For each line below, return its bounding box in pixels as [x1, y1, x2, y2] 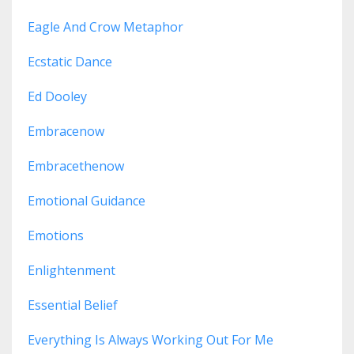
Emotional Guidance [28, 192, 145, 210]
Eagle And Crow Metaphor [28, 18, 183, 36]
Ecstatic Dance [28, 53, 112, 71]
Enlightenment [28, 262, 115, 280]
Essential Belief [28, 296, 118, 314]
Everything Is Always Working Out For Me [28, 331, 273, 349]
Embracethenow [28, 157, 124, 175]
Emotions [28, 227, 84, 245]
